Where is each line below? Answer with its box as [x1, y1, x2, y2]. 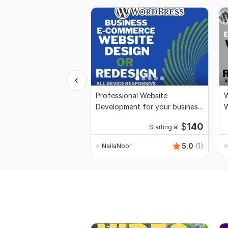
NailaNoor [102, 141, 131, 150]
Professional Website [96, 91, 167, 100]
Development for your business [96, 102, 202, 111]
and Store [96, 113, 129, 123]
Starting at [149, 124, 179, 131]
